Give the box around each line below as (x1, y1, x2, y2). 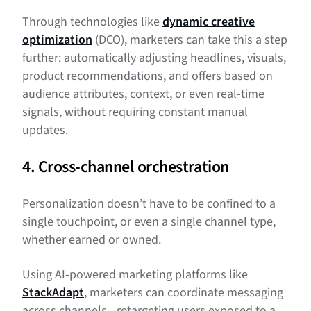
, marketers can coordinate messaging (84, 284, 283, 302)
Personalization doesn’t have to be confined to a (22, 195, 276, 213)
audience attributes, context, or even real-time (22, 85, 264, 103)
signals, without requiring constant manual (22, 103, 248, 121)
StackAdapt (22, 284, 84, 302)
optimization (22, 31, 92, 49)
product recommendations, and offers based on (22, 67, 273, 85)
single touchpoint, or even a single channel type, (22, 213, 276, 231)
